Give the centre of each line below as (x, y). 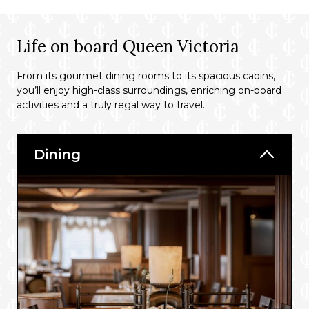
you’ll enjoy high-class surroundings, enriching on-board (149, 90)
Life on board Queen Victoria (128, 47)
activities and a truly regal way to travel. (111, 105)
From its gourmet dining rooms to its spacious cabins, (146, 76)
